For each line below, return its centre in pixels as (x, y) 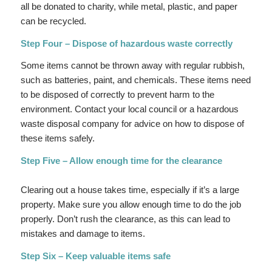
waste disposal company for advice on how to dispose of (132, 124)
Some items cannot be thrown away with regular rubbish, (132, 66)
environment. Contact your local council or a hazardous (129, 109)
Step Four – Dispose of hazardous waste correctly (126, 43)
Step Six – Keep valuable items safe (95, 256)
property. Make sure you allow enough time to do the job (131, 205)
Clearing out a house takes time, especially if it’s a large (130, 190)
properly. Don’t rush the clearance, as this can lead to (125, 219)
